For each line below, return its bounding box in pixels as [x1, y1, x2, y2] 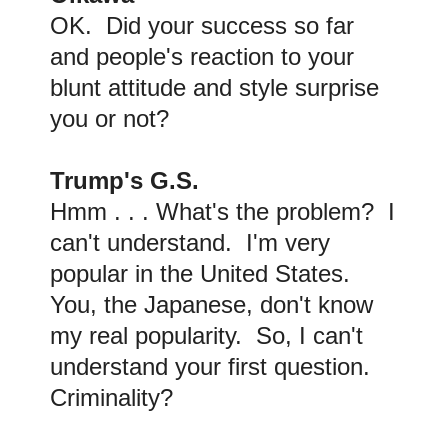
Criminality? [50, 384, 173, 412]
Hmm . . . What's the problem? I [50, 198, 395, 226]
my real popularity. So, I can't [50, 322, 363, 350]
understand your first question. [50, 353, 377, 381]
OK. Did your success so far [50, 12, 354, 40]
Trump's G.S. [50, 167, 206, 195]
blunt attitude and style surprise [50, 74, 379, 102]
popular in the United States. [50, 260, 357, 288]
